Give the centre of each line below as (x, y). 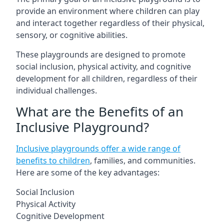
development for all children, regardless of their (107, 78)
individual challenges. (56, 90)
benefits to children (53, 160)
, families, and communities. (143, 160)
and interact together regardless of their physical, (110, 23)
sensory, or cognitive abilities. (72, 35)
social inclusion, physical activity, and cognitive (103, 66)
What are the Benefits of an (100, 111)
